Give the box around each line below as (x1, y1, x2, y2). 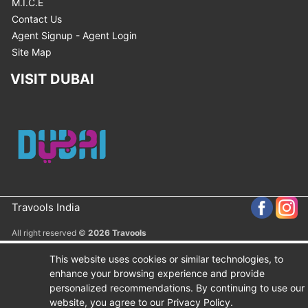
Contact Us (12, 13, 62, 25)
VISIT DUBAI (10, 71, 94, 87)
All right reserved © (12, 228, 88, 238)
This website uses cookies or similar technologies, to (49, 253, 283, 265)
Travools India (12, 201, 80, 214)
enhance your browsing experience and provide (49, 267, 265, 279)
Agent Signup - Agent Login (12, 30, 137, 41)
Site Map (12, 46, 52, 58)
